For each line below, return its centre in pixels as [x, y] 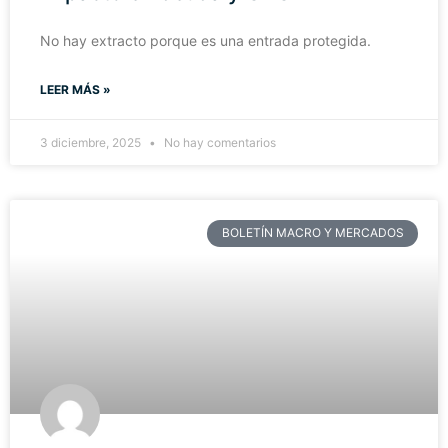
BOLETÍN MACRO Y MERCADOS [312, 233]
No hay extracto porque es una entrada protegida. [205, 41]
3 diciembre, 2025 [92, 143]
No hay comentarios [218, 143]
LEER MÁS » [75, 90]
